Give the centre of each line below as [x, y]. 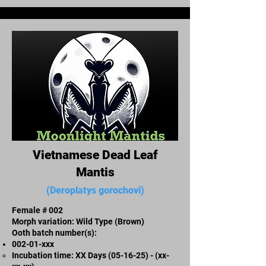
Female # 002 [37, 210]
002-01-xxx [33, 244]
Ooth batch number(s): [54, 232]
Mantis [95, 172]
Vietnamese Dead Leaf [95, 155]
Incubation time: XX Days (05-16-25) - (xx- [91, 255]
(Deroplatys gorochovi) [95, 190]
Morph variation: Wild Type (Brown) [78, 221]
